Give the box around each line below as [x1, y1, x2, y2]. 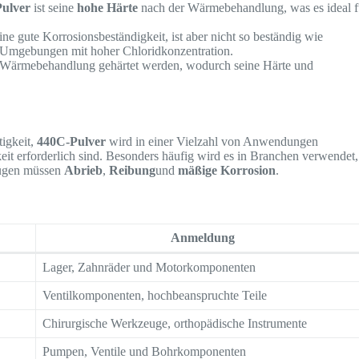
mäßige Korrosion [178, 163, 276, 177]
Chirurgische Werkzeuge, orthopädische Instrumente [42, 317, 308, 331]
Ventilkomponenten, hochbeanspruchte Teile [42, 288, 268, 303]
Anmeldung [170, 231, 235, 245]
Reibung [109, 163, 156, 177]
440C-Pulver [37, 134, 107, 148]
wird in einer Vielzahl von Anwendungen [106, 134, 319, 148]
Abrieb [64, 163, 103, 177]
